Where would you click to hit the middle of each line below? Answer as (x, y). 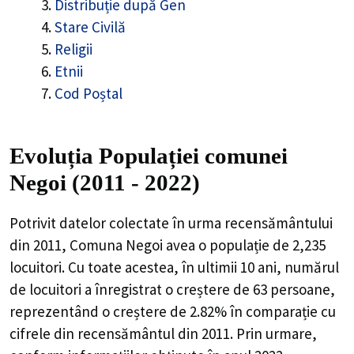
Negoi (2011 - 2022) (105, 182)
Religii (73, 49)
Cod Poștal (88, 94)
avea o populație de (228, 245)
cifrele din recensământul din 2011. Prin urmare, (163, 333)
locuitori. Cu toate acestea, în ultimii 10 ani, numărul (174, 267)
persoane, (301, 289)
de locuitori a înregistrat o (93, 289)
